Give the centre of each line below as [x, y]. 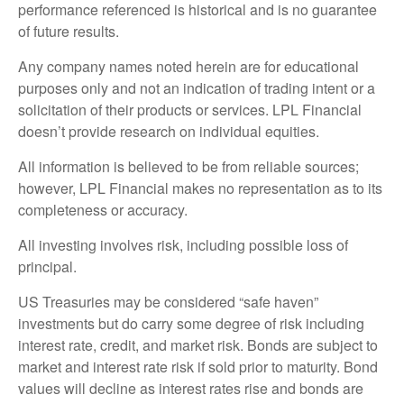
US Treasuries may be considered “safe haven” [168, 301]
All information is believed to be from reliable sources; [188, 166]
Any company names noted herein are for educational [188, 66]
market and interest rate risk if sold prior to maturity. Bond [198, 366]
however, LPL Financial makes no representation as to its [200, 188]
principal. [49, 266]
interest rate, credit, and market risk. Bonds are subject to [198, 344]
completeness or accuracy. [105, 209]
